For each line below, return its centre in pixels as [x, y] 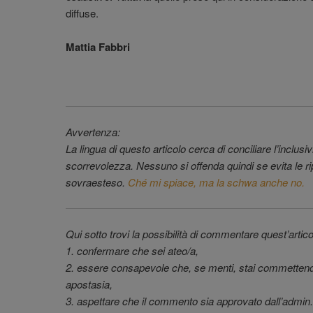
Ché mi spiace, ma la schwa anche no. [216, 182]
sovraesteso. [97, 182]
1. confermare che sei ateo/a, [132, 251]
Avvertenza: [93, 132]
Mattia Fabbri [98, 47]
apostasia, [89, 284]
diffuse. [82, 13]
